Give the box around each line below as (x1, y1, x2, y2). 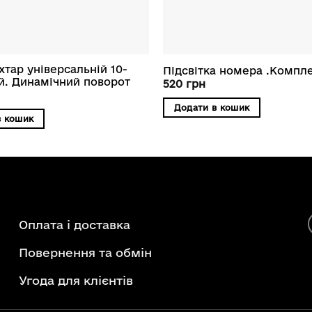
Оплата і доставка (18, 217, 130, 231)
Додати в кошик (173, 102, 250, 112)
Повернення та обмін (18, 245, 152, 259)
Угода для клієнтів (18, 273, 133, 287)
